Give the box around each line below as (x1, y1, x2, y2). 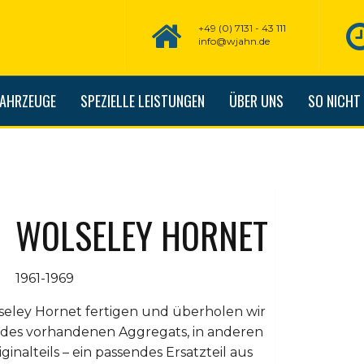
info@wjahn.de (198, 35, 270, 47)
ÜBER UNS (229, 90, 284, 111)
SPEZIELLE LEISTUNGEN (80, 90, 205, 111)
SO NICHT (308, 90, 361, 111)
